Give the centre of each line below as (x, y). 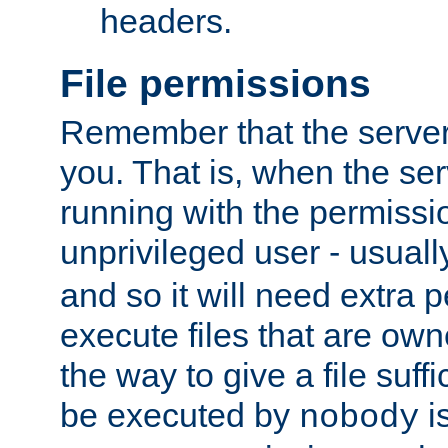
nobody (359, 418)
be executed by (179, 415)
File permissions (215, 83)
